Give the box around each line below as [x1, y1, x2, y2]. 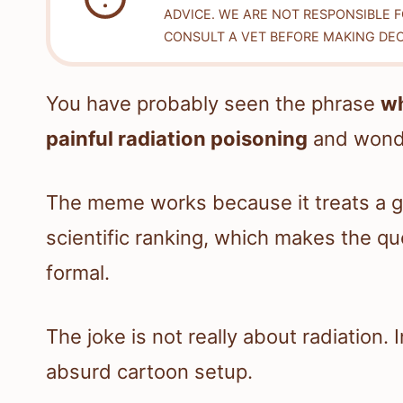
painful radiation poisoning [46, 127, 308, 151]
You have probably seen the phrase [46, 92, 381, 116]
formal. [46, 261, 110, 285]
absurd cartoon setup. [46, 360, 253, 384]
